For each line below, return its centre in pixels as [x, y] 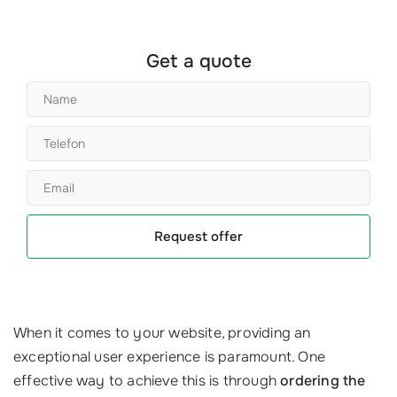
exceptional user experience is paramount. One [170, 357]
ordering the [323, 381]
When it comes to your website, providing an [162, 333]
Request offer [198, 237]
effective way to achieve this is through [147, 381]
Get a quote [198, 61]
